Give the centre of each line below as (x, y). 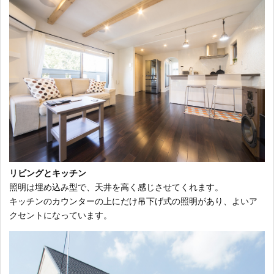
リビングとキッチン (48, 173)
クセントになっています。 (61, 215)
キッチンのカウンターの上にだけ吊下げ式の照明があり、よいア (133, 201)
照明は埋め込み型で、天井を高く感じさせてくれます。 (116, 187)
